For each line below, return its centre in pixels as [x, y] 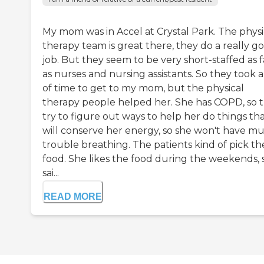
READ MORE [73, 197]
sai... [51, 173]
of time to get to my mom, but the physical [143, 88]
